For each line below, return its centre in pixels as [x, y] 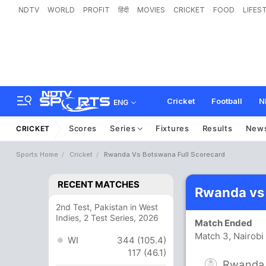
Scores [83, 128]
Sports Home [37, 154]
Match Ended [226, 223]
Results [217, 128]
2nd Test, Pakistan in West [107, 207]
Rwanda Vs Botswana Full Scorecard [164, 154]
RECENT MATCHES [99, 184]
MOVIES [151, 10]
